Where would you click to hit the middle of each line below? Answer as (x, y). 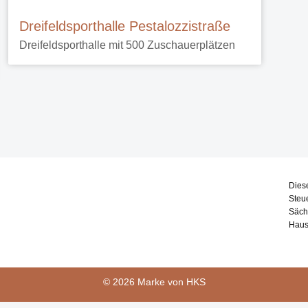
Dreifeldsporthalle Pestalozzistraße (125, 26)
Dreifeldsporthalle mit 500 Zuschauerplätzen (127, 45)
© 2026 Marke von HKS (154, 282)
